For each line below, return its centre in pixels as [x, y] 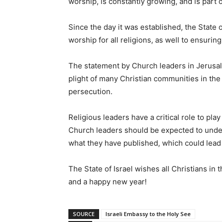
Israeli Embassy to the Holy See [148, 214]
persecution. [90, 91]
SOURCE [84, 214]
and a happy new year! [108, 181]
